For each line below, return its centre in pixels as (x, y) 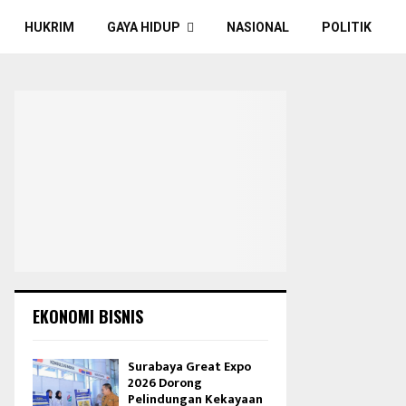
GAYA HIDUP (143, 27)
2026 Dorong (165, 383)
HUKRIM (49, 27)
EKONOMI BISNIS (88, 316)
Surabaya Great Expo (189, 367)
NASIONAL (257, 27)
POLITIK (346, 27)
